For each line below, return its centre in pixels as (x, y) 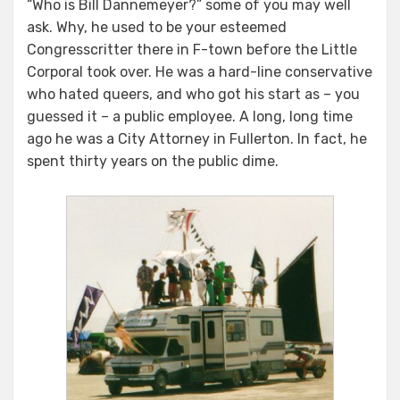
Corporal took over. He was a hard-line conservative (200, 71)
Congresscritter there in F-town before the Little (192, 49)
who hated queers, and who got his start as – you (193, 94)
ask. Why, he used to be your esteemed (157, 27)
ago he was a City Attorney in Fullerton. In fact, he (197, 138)
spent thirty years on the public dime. (153, 161)
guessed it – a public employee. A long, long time (190, 116)
